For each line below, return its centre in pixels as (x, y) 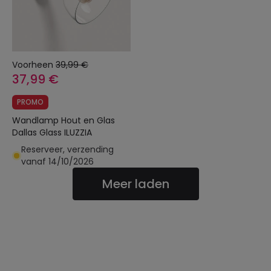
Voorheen (33, 65)
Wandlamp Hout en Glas (64, 120)
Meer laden (135, 184)
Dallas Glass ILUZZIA (78, 132)
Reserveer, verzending (67, 149)
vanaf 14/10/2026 (57, 162)
